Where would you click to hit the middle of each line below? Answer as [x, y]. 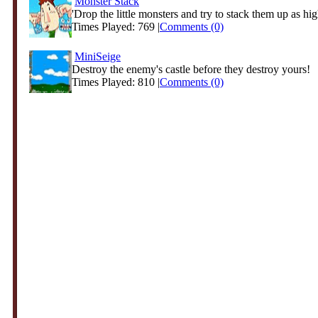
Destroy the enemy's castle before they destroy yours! [191, 69]
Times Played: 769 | [116, 27]
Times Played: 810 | [116, 82]
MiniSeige [98, 56]
